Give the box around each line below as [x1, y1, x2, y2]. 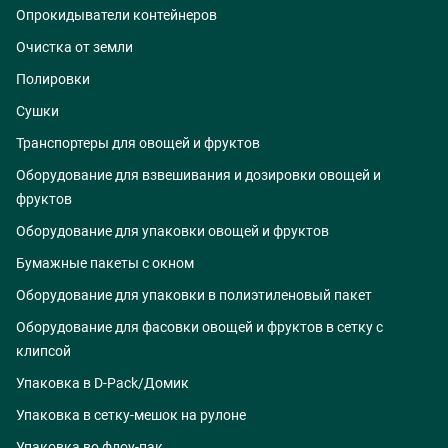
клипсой [16, 343, 71, 360]
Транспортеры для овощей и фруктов [16, 135, 260, 152]
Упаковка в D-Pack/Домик [16, 375, 189, 392]
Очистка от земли [16, 39, 133, 56]
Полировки [16, 71, 90, 88]
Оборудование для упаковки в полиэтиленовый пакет [16, 287, 372, 304]
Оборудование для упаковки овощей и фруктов [16, 223, 329, 240]
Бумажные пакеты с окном [16, 255, 194, 272]
